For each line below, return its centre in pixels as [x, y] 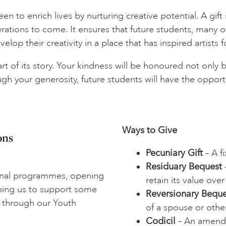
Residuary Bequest [184, 167]
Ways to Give [150, 130]
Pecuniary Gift [174, 153]
